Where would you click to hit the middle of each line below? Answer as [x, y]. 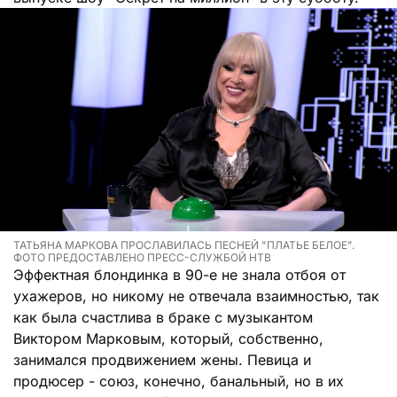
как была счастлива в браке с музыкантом [163, 317]
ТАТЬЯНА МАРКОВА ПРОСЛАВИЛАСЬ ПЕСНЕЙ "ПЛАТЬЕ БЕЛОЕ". [184, 245]
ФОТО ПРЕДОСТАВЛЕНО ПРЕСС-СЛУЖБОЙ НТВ [142, 257]
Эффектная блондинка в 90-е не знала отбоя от [179, 274]
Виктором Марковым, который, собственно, [168, 338]
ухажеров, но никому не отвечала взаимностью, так [196, 296]
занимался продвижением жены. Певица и [162, 359]
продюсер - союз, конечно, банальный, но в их [179, 381]
